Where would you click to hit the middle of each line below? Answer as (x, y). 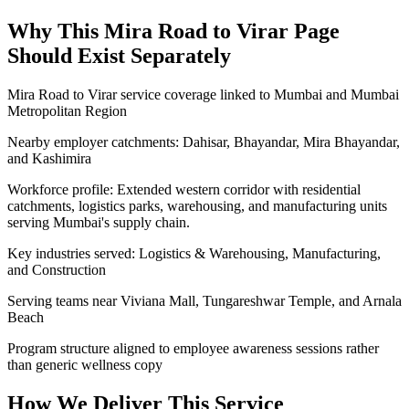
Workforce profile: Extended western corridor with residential (184, 190)
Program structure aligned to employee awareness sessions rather (193, 349)
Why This (56, 31)
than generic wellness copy (85, 365)
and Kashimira (49, 159)
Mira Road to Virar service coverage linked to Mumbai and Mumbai (203, 95)
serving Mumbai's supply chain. (99, 223)
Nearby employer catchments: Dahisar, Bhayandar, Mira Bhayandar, (204, 142)
